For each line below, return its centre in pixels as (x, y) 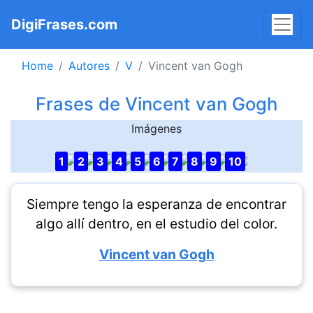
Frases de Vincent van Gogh (156, 104)
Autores (89, 66)
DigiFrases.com (64, 24)
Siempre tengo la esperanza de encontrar (156, 204)
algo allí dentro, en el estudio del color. (156, 224)
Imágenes (156, 129)
